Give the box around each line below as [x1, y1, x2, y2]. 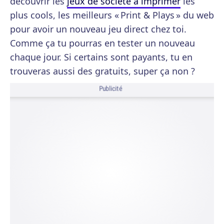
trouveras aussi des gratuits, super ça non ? [10, 65, 195, 77]
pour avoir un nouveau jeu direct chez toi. [10, 23, 186, 35]
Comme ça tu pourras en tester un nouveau [10, 37, 195, 49]
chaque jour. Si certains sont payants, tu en [10, 51, 192, 63]
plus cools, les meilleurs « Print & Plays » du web [10, 9, 214, 21]
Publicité [98, 84, 122, 93]
